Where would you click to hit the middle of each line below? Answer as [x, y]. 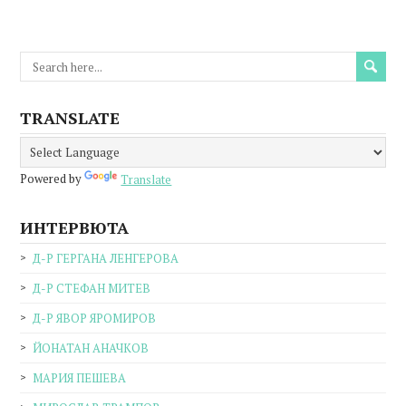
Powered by [53, 179]
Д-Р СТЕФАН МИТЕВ [92, 288]
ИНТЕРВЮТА [75, 227]
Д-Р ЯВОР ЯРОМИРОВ [95, 318]
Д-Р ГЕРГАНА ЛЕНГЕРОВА [106, 258]
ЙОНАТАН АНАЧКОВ [91, 348]
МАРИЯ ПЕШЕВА [80, 377]
